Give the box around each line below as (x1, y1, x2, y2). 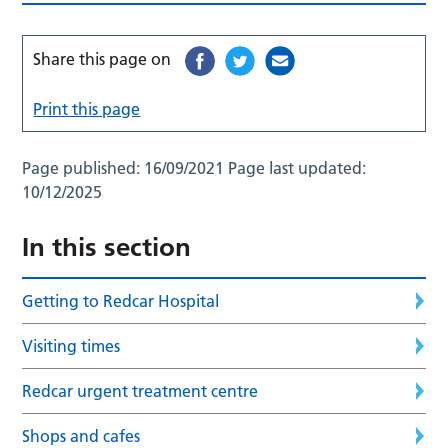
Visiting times (22, 335, 121, 356)
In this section (22, 230, 192, 263)
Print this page (33, 98, 141, 119)
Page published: (22, 157, 145, 178)
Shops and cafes (22, 425, 141, 446)
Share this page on (33, 48, 172, 69)
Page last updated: (228, 157, 367, 178)
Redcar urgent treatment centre (22, 380, 259, 401)
